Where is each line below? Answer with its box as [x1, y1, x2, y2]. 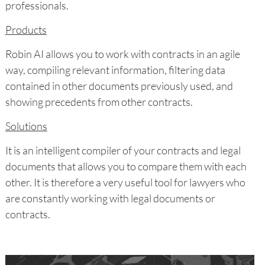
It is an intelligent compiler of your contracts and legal [5, 144, 241, 157]
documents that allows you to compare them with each [5, 160, 247, 173]
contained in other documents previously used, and [5, 79, 233, 93]
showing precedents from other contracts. [5, 95, 195, 109]
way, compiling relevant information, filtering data [5, 63, 225, 77]
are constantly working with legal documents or [5, 192, 215, 205]
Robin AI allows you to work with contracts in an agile [5, 47, 240, 61]
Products [5, 23, 47, 37]
